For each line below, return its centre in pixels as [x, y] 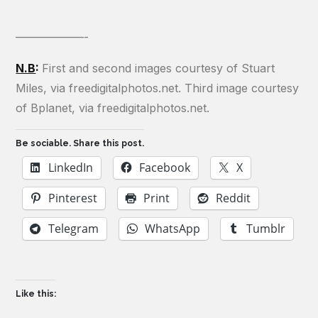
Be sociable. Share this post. [80, 143]
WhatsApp [173, 228]
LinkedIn [71, 167]
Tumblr [266, 228]
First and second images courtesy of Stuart [159, 68]
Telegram [74, 228]
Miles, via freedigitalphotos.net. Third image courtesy [158, 88]
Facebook [165, 167]
